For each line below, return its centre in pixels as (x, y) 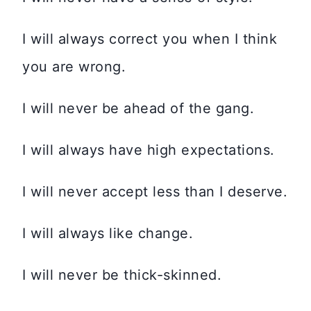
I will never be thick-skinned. (122, 275)
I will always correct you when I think (150, 39)
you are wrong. (74, 67)
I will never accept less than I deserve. (155, 192)
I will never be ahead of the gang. (138, 109)
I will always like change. (108, 234)
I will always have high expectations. (149, 150)
